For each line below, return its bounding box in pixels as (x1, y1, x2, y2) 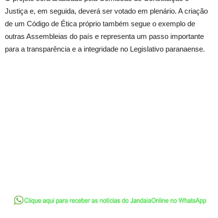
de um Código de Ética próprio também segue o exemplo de (5, 19, 195, 28)
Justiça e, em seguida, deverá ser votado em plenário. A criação (5, 6, 208, 15)
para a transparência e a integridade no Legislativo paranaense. (5, 44, 205, 53)
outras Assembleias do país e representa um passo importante (5, 32, 204, 40)
